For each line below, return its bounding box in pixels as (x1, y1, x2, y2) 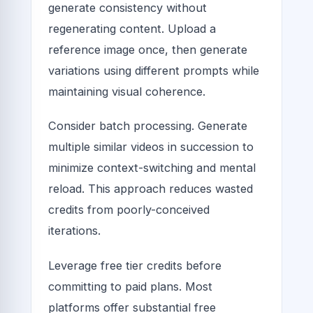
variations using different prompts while (48, 64, 259, 78)
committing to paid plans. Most (48, 279, 212, 293)
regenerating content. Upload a (48, 22, 216, 36)
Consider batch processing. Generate (48, 119, 247, 133)
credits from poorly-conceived (48, 203, 210, 217)
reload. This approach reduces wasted (48, 182, 253, 196)
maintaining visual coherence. (48, 85, 205, 99)
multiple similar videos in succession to (48, 140, 254, 154)
